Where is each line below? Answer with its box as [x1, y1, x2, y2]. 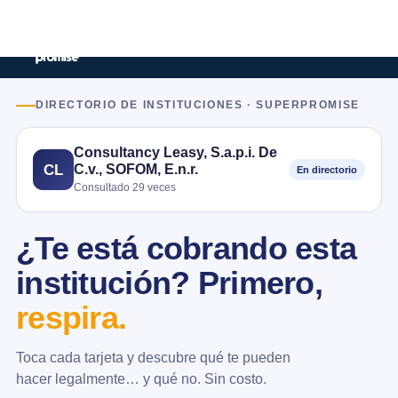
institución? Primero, [16, 266, 322, 301]
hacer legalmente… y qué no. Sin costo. [16, 370, 267, 386]
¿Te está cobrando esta [16, 231, 357, 267]
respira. [16, 300, 127, 336]
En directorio [297, 164, 357, 175]
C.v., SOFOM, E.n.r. [74, 161, 198, 177]
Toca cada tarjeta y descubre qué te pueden [16, 349, 291, 365]
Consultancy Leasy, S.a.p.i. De [74, 144, 277, 160]
